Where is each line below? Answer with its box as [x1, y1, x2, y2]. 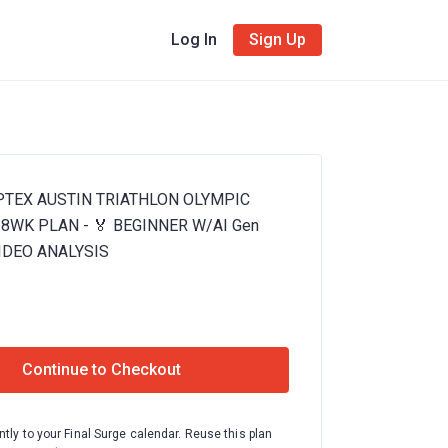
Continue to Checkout [22, 360, 181, 379]
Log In [171, 30, 218, 49]
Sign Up [249, 30, 306, 49]
